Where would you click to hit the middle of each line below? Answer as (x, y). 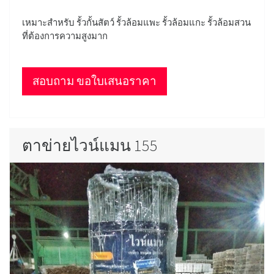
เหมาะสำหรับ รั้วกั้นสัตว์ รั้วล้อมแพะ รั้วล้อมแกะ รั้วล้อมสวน (136, 22)
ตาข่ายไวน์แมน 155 (90, 145)
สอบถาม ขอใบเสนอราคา (94, 81)
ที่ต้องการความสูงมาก (65, 35)
